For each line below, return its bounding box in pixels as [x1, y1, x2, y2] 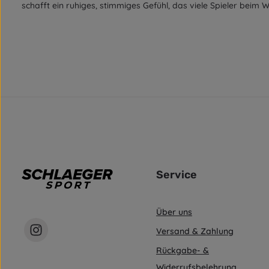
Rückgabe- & [156, 244, 209, 256]
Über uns [156, 206, 192, 217]
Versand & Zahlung [156, 225, 234, 237]
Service [156, 168, 197, 181]
